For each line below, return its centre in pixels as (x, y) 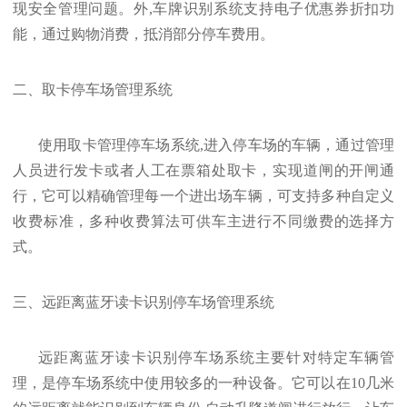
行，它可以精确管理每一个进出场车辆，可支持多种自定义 (203, 196)
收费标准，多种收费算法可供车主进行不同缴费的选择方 (203, 221)
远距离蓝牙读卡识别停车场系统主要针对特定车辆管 (216, 357)
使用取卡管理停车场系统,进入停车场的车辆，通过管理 (216, 145)
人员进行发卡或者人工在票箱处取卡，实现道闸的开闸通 (203, 170)
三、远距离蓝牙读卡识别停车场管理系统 (144, 302)
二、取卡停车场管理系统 (93, 89)
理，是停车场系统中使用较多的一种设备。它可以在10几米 (203, 383)
